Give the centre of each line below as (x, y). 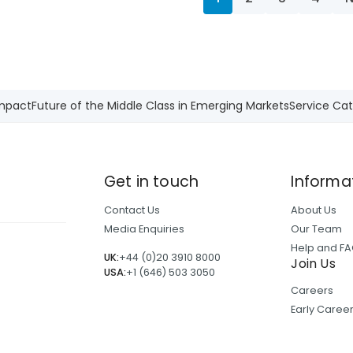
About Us (314, 210)
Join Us (313, 263)
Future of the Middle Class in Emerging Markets (161, 105)
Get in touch (151, 181)
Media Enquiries (144, 229)
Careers (312, 290)
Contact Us (132, 210)
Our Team (317, 229)
